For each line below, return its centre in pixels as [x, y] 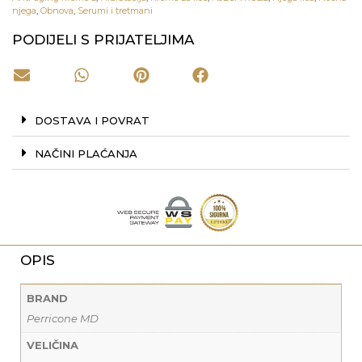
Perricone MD [62, 319]
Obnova [57, 10]
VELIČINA [52, 345]
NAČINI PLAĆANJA [86, 153]
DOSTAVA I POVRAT [92, 120]
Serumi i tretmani [115, 10]
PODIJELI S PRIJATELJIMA [103, 39]
